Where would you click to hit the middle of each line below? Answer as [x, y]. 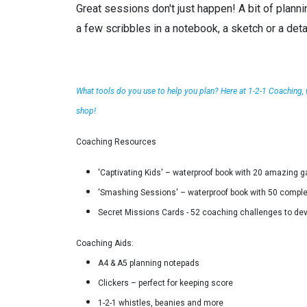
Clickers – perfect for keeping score [165, 283]
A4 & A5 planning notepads [148, 263]
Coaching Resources [116, 142]
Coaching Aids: [105, 243]
